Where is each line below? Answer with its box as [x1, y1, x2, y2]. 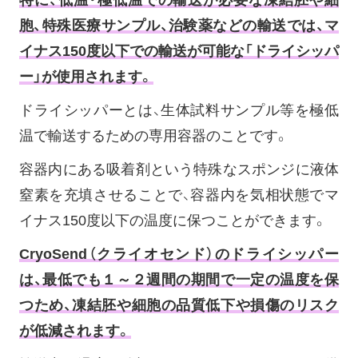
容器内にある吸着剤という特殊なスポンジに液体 [19, 161, 339, 177]
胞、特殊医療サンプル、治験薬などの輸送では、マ [19, 17, 339, 34]
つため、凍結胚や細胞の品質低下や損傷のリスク [19, 296, 339, 313]
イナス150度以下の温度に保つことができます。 [19, 212, 327, 229]
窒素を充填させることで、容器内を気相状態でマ [19, 186, 339, 203]
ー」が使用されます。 [19, 68, 153, 85]
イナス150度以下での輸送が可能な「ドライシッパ [19, 42, 339, 59]
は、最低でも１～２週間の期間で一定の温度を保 [19, 271, 339, 288]
